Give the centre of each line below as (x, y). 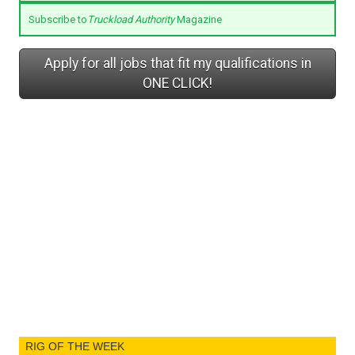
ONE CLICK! (177, 83)
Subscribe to (58, 19)
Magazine (198, 19)
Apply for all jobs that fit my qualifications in (177, 63)
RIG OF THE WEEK (75, 346)
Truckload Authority (131, 19)
